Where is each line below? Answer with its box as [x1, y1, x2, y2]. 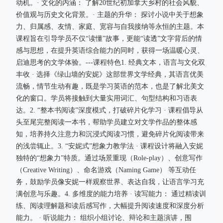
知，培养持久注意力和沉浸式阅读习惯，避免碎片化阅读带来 [16, 130, 204, 138]
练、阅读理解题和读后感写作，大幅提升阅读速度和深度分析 [16, 202, 204, 210]
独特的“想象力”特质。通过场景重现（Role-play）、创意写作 [16, 154, 203, 162]
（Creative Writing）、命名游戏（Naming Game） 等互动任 [16, 166, 196, 174]
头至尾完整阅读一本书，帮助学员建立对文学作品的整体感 [16, 118, 197, 126]
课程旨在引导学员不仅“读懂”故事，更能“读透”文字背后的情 [16, 35, 202, 42]
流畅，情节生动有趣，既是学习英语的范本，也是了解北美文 [16, 83, 204, 90]
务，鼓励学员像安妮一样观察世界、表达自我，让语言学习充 [16, 178, 204, 186]
